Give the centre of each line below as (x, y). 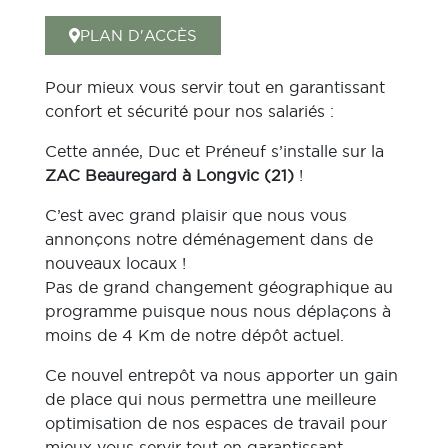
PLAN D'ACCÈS (139, 35)
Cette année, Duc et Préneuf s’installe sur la (214, 151)
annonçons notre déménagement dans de (209, 239)
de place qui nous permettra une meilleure (210, 399)
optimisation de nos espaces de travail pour (216, 423)
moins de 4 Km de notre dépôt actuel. (194, 335)
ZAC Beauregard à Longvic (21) (172, 175)
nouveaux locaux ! (115, 263)
